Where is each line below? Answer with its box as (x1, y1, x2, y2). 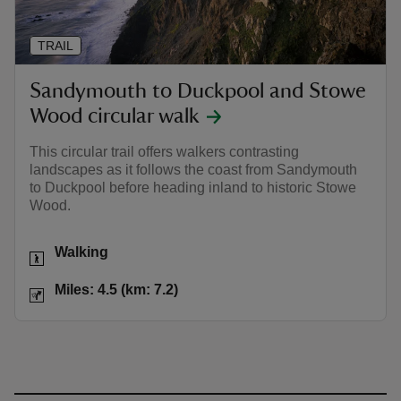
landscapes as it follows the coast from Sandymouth (30, 161, 357, 177)
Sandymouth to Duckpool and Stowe (30, 80, 366, 102)
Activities (30, 239, 87, 255)
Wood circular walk (30, 105, 200, 127)
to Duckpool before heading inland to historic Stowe (30, 179, 356, 195)
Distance (30, 277, 86, 293)
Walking (55, 244, 108, 260)
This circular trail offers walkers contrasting (30, 143, 299, 159)
